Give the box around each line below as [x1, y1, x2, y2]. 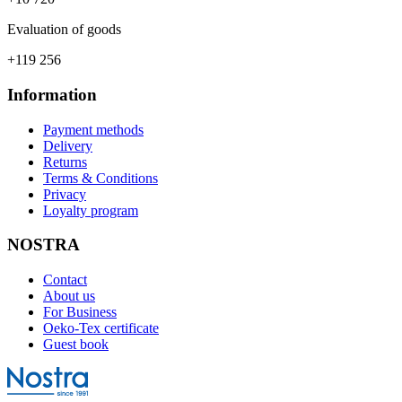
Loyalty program [43, 202, 138, 218]
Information [7, 84, 97, 104]
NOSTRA [7, 235, 80, 255]
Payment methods [43, 121, 144, 137]
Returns [43, 153, 87, 170]
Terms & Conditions [43, 170, 158, 186]
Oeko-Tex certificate [43, 320, 159, 336]
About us [43, 288, 95, 304]
